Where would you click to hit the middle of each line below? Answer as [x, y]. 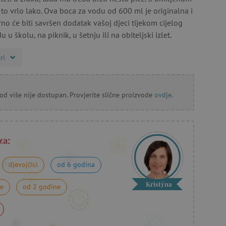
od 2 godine [42, 187]
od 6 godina [76, 164]
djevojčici [23, 164]
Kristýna [159, 184]
